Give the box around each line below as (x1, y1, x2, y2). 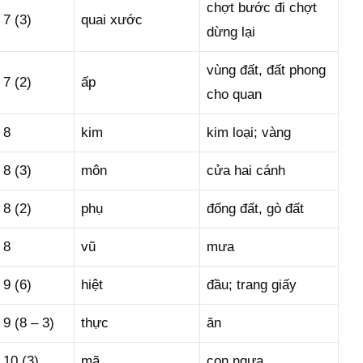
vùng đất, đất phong (207, 62, 326, 78)
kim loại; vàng (207, 125, 291, 140)
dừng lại (207, 24, 255, 40)
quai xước (81, 12, 143, 28)
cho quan (207, 87, 262, 102)
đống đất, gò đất (207, 201, 304, 216)
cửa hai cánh (207, 163, 285, 178)
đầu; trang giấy (207, 277, 297, 293)
